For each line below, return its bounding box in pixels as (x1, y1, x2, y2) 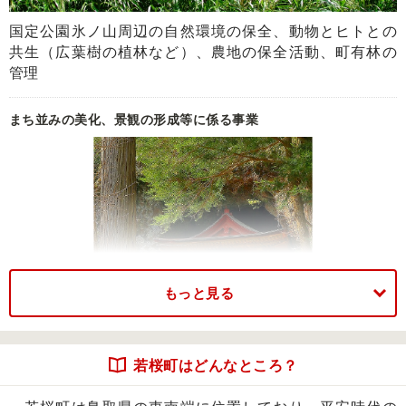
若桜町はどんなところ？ (133, 357, 298, 373)
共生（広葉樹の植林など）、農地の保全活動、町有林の (9, 43, 397, 60)
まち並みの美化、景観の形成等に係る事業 (9, 111, 259, 127)
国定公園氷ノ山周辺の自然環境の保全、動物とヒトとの (9, 23, 397, 39)
